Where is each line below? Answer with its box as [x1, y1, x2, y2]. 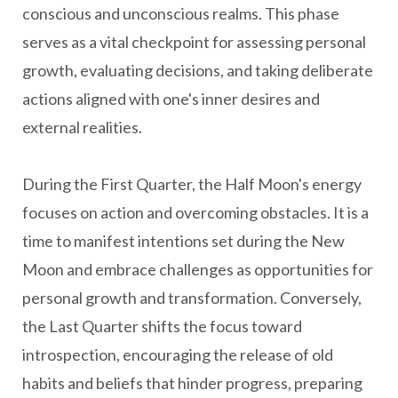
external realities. [22, 117, 142, 137]
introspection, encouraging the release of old [22, 345, 333, 364]
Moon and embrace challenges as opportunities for [22, 259, 373, 279]
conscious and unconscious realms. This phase [22, 4, 339, 23]
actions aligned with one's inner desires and [22, 89, 320, 108]
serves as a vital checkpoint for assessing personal [22, 32, 366, 52]
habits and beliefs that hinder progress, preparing [22, 373, 362, 393]
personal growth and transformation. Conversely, [22, 288, 362, 307]
